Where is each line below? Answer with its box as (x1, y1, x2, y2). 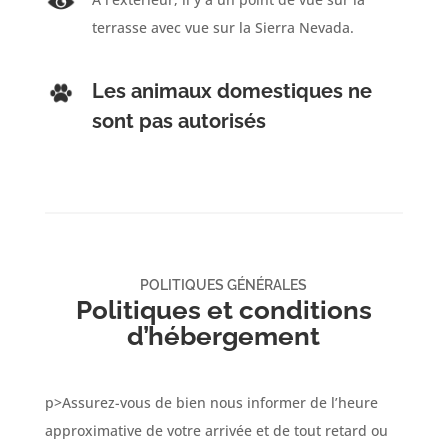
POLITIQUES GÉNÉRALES (140, 276, 308, 293)
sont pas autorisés (91, 108, 266, 133)
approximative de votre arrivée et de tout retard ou (44, 420, 388, 440)
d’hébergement (127, 320, 321, 351)
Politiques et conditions (75, 294, 372, 325)
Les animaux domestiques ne (91, 78, 372, 103)
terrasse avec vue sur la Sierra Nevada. (91, 17, 354, 37)
